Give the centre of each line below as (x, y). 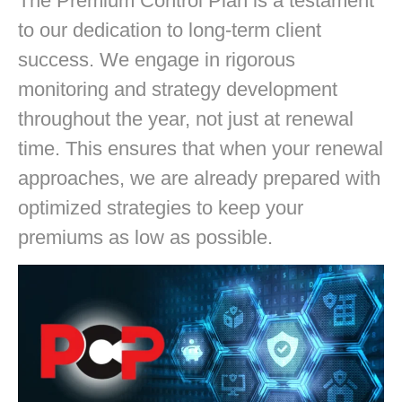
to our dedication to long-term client (170, 30)
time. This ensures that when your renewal (201, 148)
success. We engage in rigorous (157, 59)
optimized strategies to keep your (161, 207)
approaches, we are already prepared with (199, 178)
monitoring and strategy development (178, 89)
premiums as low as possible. (145, 237)
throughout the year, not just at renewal (186, 118)
